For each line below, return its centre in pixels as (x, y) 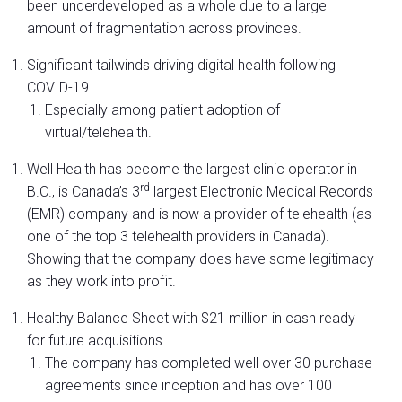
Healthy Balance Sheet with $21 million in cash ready (191, 319)
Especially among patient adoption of (162, 110)
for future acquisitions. (96, 341)
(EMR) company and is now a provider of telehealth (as (199, 214)
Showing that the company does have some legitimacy (201, 259)
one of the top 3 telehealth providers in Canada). (178, 237)
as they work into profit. (101, 282)
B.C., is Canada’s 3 (83, 192)
